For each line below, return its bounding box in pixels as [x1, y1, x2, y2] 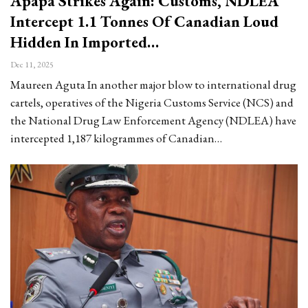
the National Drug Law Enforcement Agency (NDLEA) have [10, 112, 296, 128]
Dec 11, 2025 [10, 58, 54, 70]
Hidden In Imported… [10, 31, 159, 52]
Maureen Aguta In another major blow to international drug [10, 76, 296, 92]
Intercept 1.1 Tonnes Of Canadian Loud [10, 10, 278, 32]
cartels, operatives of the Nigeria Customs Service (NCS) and [10, 94, 294, 110]
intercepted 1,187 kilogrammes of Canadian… [10, 130, 222, 146]
